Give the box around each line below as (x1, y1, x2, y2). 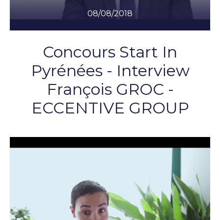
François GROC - (46, 80, 174, 99)
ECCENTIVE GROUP (31, 98, 189, 117)
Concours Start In (43, 42, 177, 61)
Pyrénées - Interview (30, 61, 190, 80)
